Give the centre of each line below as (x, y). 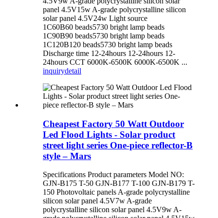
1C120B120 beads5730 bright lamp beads (108, 44)
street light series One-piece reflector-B (118, 145)
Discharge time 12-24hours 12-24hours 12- (109, 53)
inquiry (54, 71)
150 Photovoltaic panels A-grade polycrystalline (116, 192)
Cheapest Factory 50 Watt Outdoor (113, 124)
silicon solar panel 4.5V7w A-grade (97, 201)
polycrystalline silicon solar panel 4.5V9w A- (112, 210)
